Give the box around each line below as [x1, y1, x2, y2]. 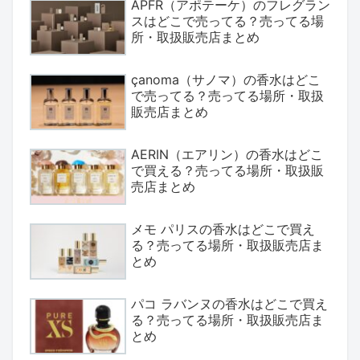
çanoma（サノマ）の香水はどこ [131, 72, 321, 88]
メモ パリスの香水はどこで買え [131, 221, 315, 238]
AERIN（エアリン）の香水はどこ [131, 146, 323, 163]
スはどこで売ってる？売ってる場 [131, 13, 324, 29]
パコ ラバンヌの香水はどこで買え [131, 296, 328, 313]
